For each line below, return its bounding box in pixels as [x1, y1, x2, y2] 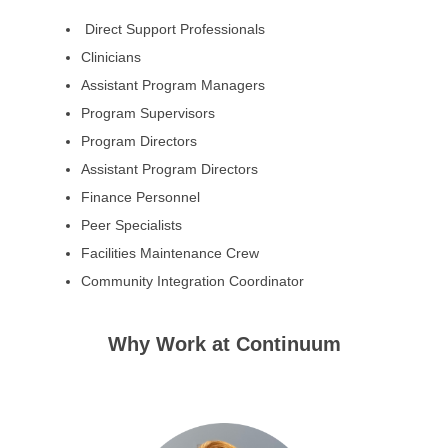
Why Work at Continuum [107, 333, 341, 355]
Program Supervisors [81, 105, 215, 121]
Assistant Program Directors [81, 161, 258, 177]
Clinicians [81, 49, 141, 65]
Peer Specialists [81, 217, 182, 233]
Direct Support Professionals [85, 21, 265, 37]
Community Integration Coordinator [81, 273, 304, 289]
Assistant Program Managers [81, 77, 265, 93]
